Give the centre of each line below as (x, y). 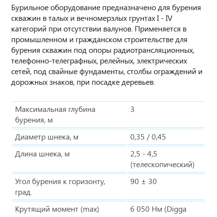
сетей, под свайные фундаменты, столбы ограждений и (107, 71)
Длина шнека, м (42, 153)
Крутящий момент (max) (57, 208)
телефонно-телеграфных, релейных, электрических (99, 60)
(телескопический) (163, 164)
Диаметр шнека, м (47, 136)
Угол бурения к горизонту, (60, 181)
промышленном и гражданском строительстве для (99, 39)
